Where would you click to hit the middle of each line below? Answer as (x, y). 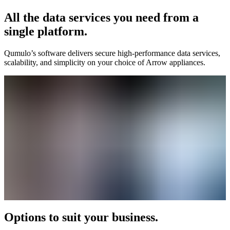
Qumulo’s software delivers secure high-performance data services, (112, 53)
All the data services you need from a (101, 17)
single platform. (46, 31)
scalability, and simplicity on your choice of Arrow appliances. (105, 62)
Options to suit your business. (81, 217)
